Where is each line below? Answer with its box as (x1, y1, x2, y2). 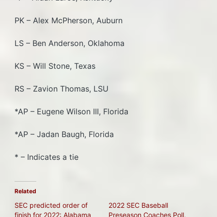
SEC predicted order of (15, 201, 88, 209)
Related (15, 187, 36, 195)
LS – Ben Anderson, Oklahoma (15, 38, 124, 48)
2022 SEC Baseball (108, 201, 168, 209)
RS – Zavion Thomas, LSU (15, 83, 118, 93)
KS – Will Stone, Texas (15, 61, 95, 71)
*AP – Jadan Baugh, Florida (15, 129, 114, 139)
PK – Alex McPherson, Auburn (15, 15, 127, 25)
